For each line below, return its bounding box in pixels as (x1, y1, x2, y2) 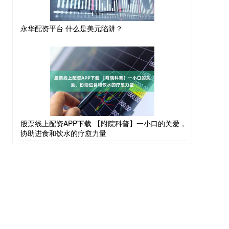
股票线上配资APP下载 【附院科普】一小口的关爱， (20, 118, 187, 129)
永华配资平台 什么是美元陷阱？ (20, 23, 123, 34)
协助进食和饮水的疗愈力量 (20, 128, 106, 139)
